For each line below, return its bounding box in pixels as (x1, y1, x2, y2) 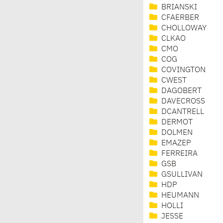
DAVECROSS (159, 98, 205, 106)
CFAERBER (159, 14, 199, 22)
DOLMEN (159, 129, 193, 137)
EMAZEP (159, 139, 191, 148)
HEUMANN (159, 192, 199, 200)
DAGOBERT (159, 87, 202, 96)
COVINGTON (159, 66, 206, 75)
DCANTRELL (159, 108, 204, 116)
